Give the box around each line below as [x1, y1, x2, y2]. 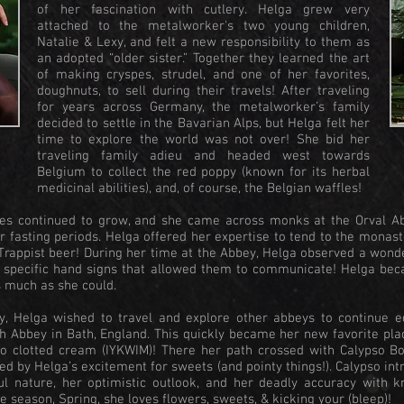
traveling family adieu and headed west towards [37, 148, 370, 164]
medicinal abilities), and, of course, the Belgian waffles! [37, 180, 362, 197]
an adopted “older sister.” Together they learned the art [37, 50, 370, 67]
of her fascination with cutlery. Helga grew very [37, 2, 370, 18]
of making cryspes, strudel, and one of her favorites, [37, 67, 370, 83]
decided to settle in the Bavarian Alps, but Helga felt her [37, 115, 370, 132]
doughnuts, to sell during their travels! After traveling [37, 83, 370, 99]
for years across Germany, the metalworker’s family [37, 99, 370, 115]
